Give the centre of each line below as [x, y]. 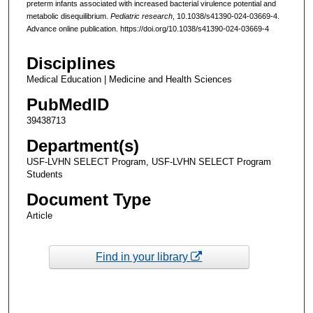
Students [44, 174]
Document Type [88, 199]
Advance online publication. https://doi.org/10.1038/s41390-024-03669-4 [147, 29]
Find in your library [144, 257]
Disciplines [71, 63]
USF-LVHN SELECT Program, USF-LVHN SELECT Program [148, 161]
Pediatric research [141, 16]
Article [39, 215]
